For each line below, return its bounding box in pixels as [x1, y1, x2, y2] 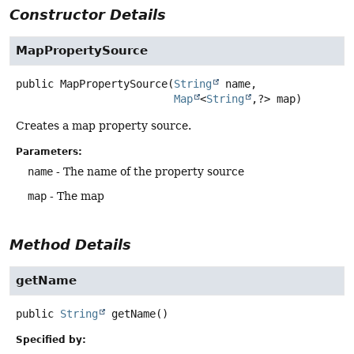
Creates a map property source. [16, 119, 191, 133]
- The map [47, 190, 104, 203]
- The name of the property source [53, 165, 244, 179]
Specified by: [16, 333, 86, 345]
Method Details [9, 236, 131, 254]
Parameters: [16, 146, 82, 158]
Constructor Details [9, 6, 166, 24]
